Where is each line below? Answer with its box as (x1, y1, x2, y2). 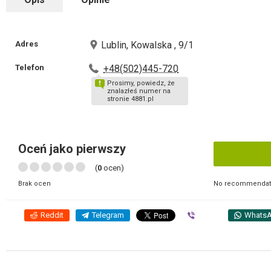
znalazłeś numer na (107, 87, 171, 95)
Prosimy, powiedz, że (107, 79, 175, 87)
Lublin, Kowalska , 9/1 (101, 39, 194, 51)
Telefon (15, 63, 44, 72)
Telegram (92, 211, 124, 220)
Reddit (41, 211, 64, 220)
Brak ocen (18, 180, 51, 188)
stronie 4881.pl (107, 95, 154, 103)
